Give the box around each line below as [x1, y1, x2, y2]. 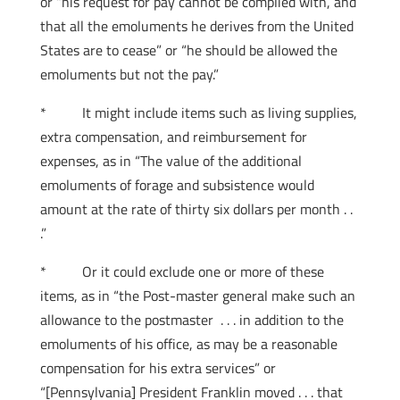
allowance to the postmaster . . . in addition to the [39, 309, 344, 330]
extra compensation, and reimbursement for [39, 126, 307, 147]
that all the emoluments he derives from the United [39, 15, 354, 37]
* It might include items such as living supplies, [39, 102, 357, 123]
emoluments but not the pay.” [39, 63, 219, 85]
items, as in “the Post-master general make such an [39, 285, 355, 306]
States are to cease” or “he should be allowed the [39, 39, 337, 61]
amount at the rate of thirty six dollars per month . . [39, 198, 353, 220]
